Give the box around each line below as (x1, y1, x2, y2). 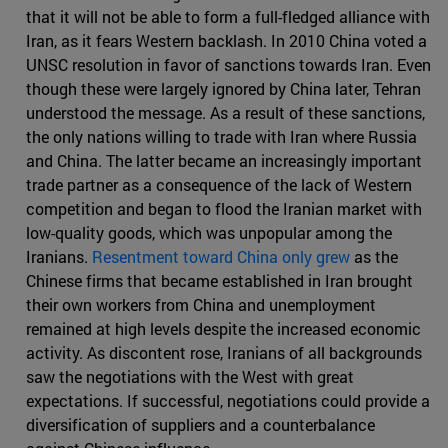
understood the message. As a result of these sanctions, (26, 102, 425, 124)
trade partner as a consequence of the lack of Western (26, 174, 412, 196)
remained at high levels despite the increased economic (26, 318, 421, 340)
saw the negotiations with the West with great (26, 366, 354, 388)
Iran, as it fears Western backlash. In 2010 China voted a (26, 30, 427, 52)
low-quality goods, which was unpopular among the (26, 222, 392, 244)
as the (350, 246, 398, 268)
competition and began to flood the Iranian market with (26, 198, 422, 220)
